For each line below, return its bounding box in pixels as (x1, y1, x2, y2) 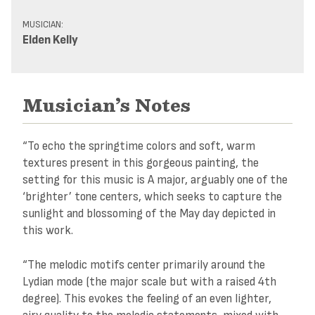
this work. (22, 223, 73, 238)
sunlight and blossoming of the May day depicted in (22, 206, 276, 221)
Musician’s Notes (22, 91, 191, 120)
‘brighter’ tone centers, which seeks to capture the (22, 189, 282, 205)
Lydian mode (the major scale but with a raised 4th (22, 274, 276, 289)
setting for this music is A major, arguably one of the (22, 172, 288, 188)
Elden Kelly (22, 32, 78, 47)
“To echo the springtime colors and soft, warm (22, 139, 255, 154)
